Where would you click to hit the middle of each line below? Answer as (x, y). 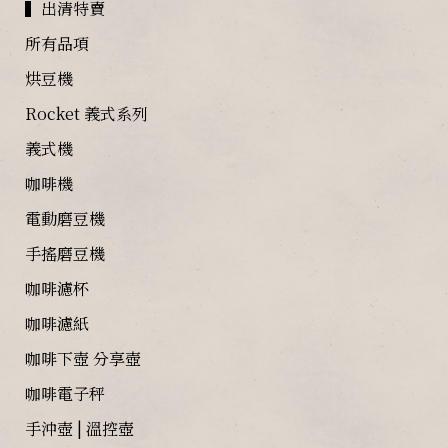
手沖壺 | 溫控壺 (79, 428)
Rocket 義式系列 (86, 113)
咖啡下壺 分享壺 (83, 358)
